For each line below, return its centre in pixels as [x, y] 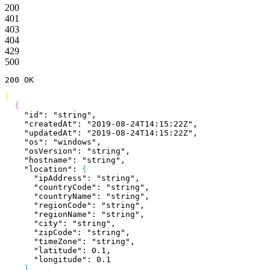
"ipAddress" [46, 178]
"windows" [75, 142]
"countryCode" [51, 187]
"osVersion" [41, 151]
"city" [34, 224]
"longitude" [46, 260]
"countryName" [51, 196]
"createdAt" [41, 124]
